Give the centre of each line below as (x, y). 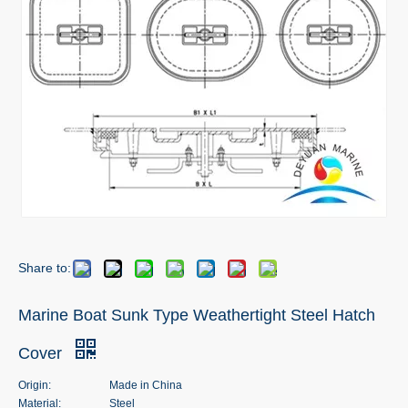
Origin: (35, 385)
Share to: (45, 268)
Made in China (146, 385)
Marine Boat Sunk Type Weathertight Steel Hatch (197, 315)
